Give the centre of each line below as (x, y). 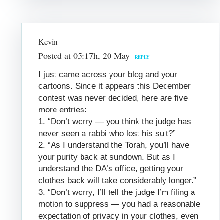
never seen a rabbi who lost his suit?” (107, 133)
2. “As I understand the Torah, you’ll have (114, 145)
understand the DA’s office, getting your (111, 168)
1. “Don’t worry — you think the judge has (115, 121)
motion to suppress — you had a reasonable (120, 204)
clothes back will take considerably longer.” (118, 180)
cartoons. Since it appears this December (115, 86)
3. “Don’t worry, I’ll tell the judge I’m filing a (117, 192)
